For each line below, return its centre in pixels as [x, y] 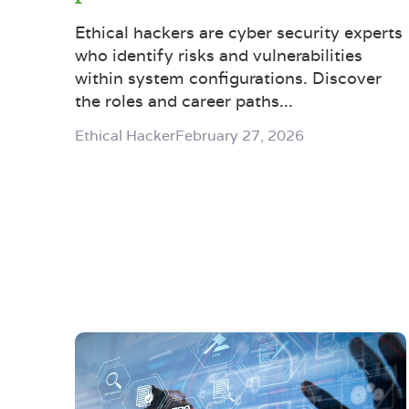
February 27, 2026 [240, 135]
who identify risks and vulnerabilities [219, 55]
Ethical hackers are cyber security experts [239, 32]
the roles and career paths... [184, 100]
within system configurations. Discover [228, 78]
